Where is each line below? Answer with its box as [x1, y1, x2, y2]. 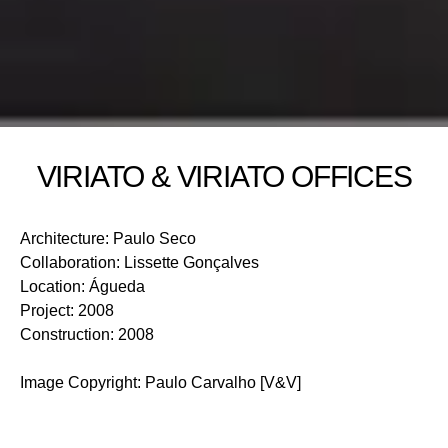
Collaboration [20, 253, 116, 271]
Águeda [89, 277, 145, 295]
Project [20, 301, 70, 319]
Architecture [20, 229, 105, 247]
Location [20, 277, 81, 295]
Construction [20, 325, 110, 343]
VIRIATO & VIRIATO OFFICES [36, 159, 412, 193]
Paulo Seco [113, 229, 196, 247]
